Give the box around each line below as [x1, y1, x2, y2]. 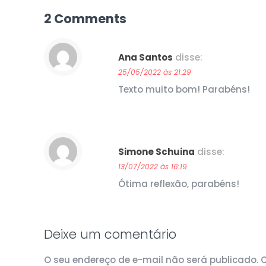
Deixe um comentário [44, 226, 176, 243]
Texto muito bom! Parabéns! [118, 83, 250, 96]
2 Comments [44, 10, 126, 28]
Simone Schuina [118, 145, 195, 159]
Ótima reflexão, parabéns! [118, 178, 239, 191]
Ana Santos [118, 51, 173, 64]
